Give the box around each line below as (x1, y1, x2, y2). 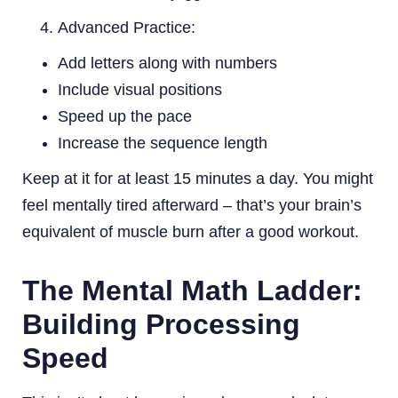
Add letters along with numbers (58, 53, 277, 72)
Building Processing (22, 307, 300, 340)
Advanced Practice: (58, 18, 195, 36)
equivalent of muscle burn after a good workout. (22, 222, 359, 241)
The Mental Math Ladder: (22, 274, 362, 306)
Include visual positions (58, 80, 222, 99)
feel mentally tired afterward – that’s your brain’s (22, 195, 362, 214)
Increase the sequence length (58, 133, 267, 152)
